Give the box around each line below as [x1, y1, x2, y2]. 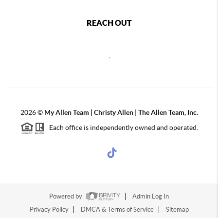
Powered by [49, 193, 84, 200]
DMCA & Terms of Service [80, 206, 154, 214]
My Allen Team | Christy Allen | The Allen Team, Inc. [44, 109, 198, 117]
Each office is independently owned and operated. [44, 124, 198, 132]
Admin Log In [132, 193, 169, 200]
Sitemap [165, 206, 189, 214]
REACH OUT [86, 18, 132, 28]
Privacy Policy [29, 206, 69, 214]
